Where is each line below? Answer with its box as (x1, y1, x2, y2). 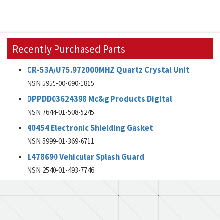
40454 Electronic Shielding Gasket (27, 123, 153, 133)
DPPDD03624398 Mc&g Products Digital (27, 94, 172, 104)
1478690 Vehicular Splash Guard (27, 152, 144, 162)
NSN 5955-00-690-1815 (27, 79, 94, 88)
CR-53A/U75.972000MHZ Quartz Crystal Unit (27, 65, 190, 75)
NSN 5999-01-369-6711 (27, 137, 94, 146)
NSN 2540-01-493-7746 (27, 165, 94, 175)
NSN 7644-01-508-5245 (27, 108, 94, 117)
